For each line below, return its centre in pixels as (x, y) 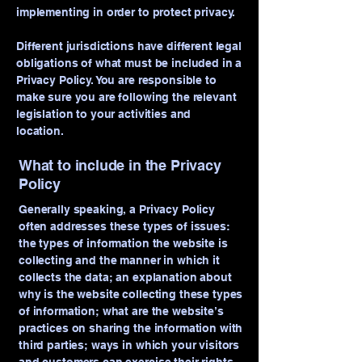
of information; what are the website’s (121, 311)
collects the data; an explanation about (125, 277)
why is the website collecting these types (131, 294)
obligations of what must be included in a (129, 63)
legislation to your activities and (104, 114)
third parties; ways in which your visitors (129, 345)
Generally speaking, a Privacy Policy (117, 209)
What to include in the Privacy (120, 165)
